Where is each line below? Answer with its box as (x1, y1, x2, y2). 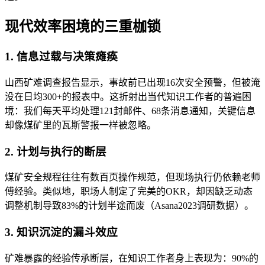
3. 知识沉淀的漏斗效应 (5, 226, 118, 239)
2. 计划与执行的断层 (5, 145, 106, 158)
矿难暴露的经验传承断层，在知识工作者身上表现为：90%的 (5, 253, 258, 263)
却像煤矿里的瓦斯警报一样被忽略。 (5, 119, 156, 130)
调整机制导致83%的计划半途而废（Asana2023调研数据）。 (5, 201, 254, 211)
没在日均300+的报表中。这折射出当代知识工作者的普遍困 (5, 91, 251, 102)
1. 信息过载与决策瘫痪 (5, 50, 118, 63)
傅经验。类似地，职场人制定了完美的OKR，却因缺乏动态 (5, 186, 253, 197)
